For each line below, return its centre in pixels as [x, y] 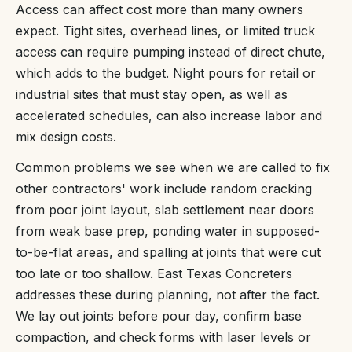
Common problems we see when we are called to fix [173, 167]
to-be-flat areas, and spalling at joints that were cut [168, 252]
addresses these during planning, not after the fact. [168, 294]
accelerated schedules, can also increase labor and [169, 115]
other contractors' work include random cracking [164, 188]
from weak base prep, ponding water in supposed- [168, 231]
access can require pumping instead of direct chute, [170, 51]
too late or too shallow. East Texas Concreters [154, 273]
